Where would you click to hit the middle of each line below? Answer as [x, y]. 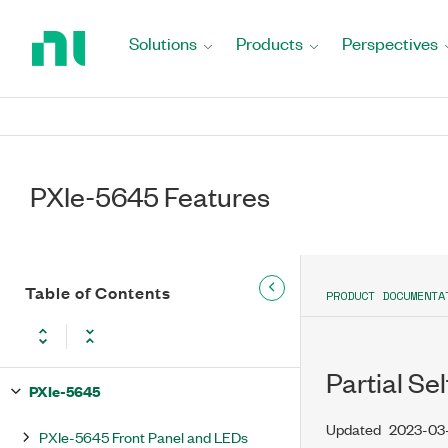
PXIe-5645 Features [150, 195]
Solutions [163, 43]
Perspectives [390, 43]
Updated [353, 428]
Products [269, 43]
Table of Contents [98, 292]
